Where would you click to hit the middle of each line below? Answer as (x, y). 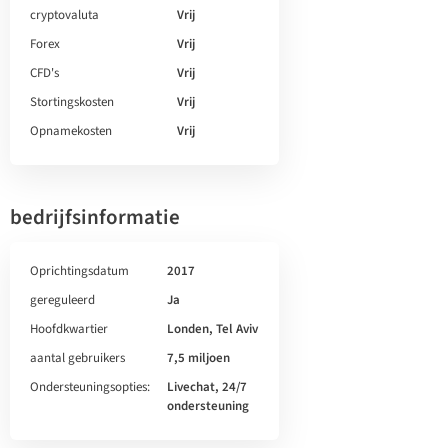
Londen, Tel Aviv (213, 329)
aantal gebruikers (77, 358)
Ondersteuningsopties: (90, 387)
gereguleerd (62, 300)
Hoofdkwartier (69, 329)
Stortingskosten (72, 102)
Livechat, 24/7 (207, 387)
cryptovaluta (64, 15)
